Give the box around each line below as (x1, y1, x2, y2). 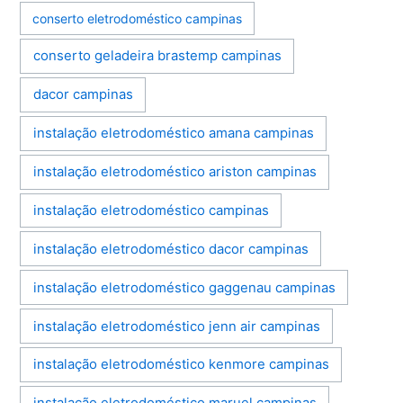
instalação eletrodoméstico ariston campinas (32, 164, 317, 181)
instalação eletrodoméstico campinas (32, 201, 269, 219)
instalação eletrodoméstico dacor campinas (32, 240, 309, 257)
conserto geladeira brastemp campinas (32, 48, 282, 65)
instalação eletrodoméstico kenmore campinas (32, 356, 329, 373)
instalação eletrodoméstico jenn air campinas (32, 318, 320, 335)
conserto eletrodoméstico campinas (32, 11, 243, 27)
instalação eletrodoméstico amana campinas (32, 125, 314, 142)
